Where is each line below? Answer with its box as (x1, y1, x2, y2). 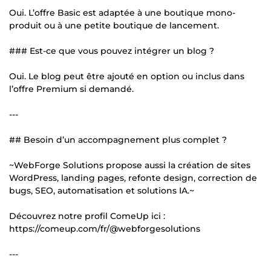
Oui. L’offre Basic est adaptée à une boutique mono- (9, 7, 235, 18)
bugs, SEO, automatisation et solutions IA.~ (9, 184, 194, 196)
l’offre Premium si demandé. (9, 83, 134, 94)
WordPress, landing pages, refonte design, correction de (9, 172, 257, 183)
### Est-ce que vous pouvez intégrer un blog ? (9, 45, 214, 56)
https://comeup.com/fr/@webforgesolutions (9, 223, 200, 234)
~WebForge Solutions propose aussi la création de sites (9, 159, 250, 171)
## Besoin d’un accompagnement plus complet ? (9, 134, 227, 145)
